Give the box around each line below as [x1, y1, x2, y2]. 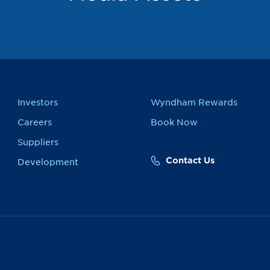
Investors [17, 97, 58, 107]
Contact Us [166, 155, 215, 166]
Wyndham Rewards [151, 97, 237, 107]
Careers [17, 117, 52, 127]
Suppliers [17, 137, 58, 147]
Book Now [151, 117, 198, 127]
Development [17, 157, 78, 167]
